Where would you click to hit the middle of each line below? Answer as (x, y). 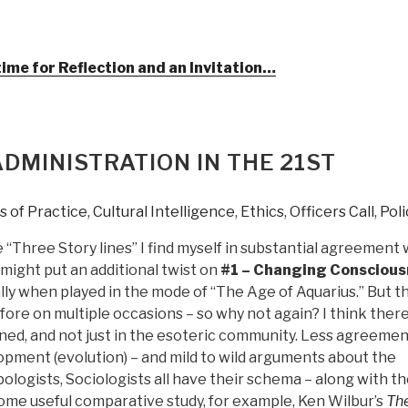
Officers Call (332, 212)
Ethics (262, 212)
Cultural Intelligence (164, 212)
